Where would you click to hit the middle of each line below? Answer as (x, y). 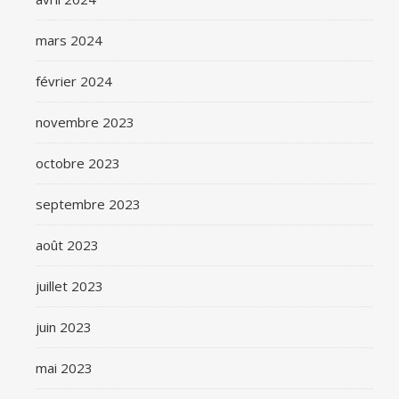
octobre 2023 (78, 163)
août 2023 (67, 245)
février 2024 (74, 81)
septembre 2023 (88, 204)
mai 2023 (64, 368)
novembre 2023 (85, 122)
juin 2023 (64, 327)
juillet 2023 (69, 286)
